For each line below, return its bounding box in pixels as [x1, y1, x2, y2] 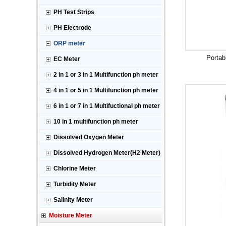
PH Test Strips [53, 9, 94, 16]
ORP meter [53, 40, 85, 47]
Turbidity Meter [53, 181, 96, 188]
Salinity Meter [53, 196, 93, 203]
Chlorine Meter [53, 165, 96, 172]
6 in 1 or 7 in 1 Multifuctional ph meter [53, 102, 160, 109]
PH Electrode [53, 24, 91, 31]
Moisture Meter [49, 212, 92, 219]
